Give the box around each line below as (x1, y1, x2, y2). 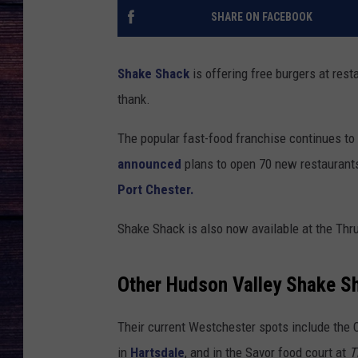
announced (117, 156, 181, 173)
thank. (117, 91, 150, 108)
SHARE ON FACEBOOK (210, 10, 312, 24)
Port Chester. (117, 181, 197, 198)
